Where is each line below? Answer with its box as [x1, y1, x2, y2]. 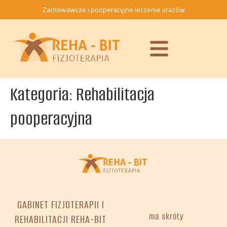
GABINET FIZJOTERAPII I [17, 198, 104, 212]
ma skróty [149, 210, 184, 223]
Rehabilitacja [76, 82, 155, 107]
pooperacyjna [10, 106, 92, 131]
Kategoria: [10, 82, 76, 107]
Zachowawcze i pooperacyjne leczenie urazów [42, 3, 185, 16]
